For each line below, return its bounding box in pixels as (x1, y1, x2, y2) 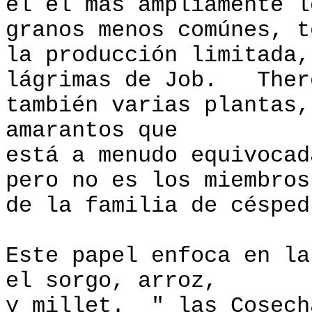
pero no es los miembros (6, 169, 310, 194)
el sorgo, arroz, (6, 269, 217, 294)
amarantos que (6, 118, 178, 143)
